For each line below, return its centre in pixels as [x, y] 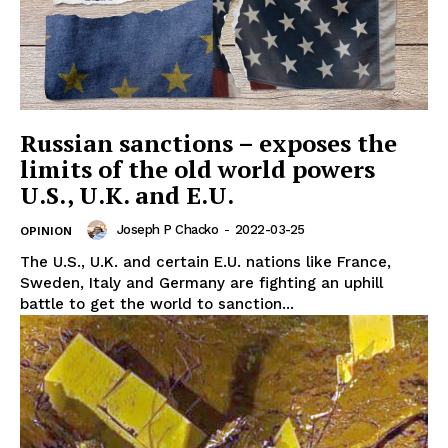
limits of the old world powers [197, 168]
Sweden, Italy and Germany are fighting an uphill [201, 282]
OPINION [46, 230]
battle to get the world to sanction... [157, 303]
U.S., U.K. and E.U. [127, 194]
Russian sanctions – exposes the [208, 142]
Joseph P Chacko [167, 229]
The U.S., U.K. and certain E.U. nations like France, [205, 261]
